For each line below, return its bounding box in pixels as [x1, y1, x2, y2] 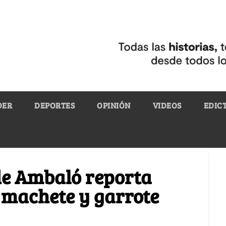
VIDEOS [152, 99, 182, 110]
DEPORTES [34, 99, 75, 110]
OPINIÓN [97, 99, 131, 110]
